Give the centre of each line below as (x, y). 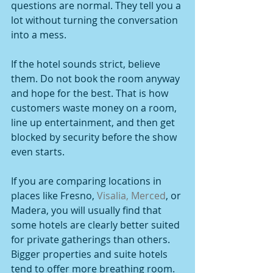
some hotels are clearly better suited (97, 225)
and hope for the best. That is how (91, 93)
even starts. (38, 152)
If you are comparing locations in (87, 181)
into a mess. (39, 35)
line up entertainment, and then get (94, 122)
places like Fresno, (54, 196)
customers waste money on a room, (95, 108)
